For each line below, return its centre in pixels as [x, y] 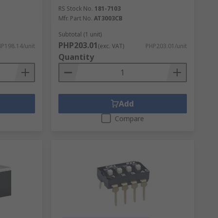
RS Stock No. [75, 8]
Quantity [76, 57]
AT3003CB [108, 18]
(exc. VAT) [111, 46]
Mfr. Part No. [75, 18]
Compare [129, 118]
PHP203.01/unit [166, 46]
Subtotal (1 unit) [80, 34]
